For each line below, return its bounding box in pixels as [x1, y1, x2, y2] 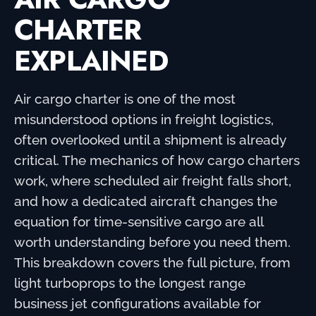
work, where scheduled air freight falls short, [14, 172, 291, 188]
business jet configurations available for [14, 295, 261, 311]
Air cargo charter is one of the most [14, 90, 236, 107]
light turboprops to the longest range [14, 274, 245, 291]
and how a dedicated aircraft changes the [14, 193, 277, 209]
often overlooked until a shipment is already [14, 131, 286, 147]
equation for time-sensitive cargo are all [14, 213, 263, 229]
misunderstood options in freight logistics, [14, 111, 274, 127]
